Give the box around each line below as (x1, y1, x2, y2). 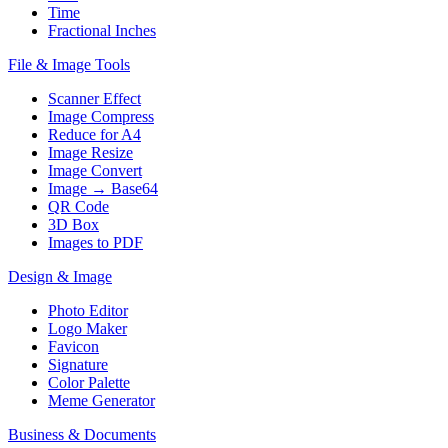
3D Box (48, 215, 99, 233)
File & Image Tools (8, 55, 130, 73)
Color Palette (48, 373, 130, 391)
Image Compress (48, 107, 154, 125)
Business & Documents (8, 425, 156, 443)
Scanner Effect (48, 89, 141, 107)
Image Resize (48, 143, 133, 161)
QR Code (48, 197, 109, 215)
